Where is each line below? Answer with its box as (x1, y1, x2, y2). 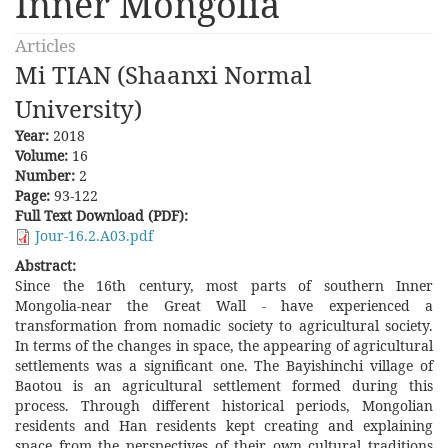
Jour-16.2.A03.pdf (35, 226, 153, 245)
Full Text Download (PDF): (15, 206, 192, 225)
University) (15, 92, 142, 125)
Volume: (15, 146, 72, 165)
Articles (15, 34, 76, 57)
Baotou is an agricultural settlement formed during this (15, 376, 433, 395)
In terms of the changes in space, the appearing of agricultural (15, 336, 433, 355)
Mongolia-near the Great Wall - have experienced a (15, 296, 433, 315)
